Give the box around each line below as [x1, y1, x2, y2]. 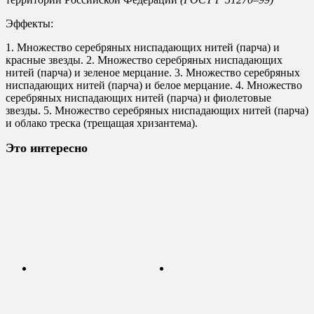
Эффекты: [6, 18, 53, 29]
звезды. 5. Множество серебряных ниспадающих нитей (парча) [6, 104, 308, 116]
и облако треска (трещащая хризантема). [6, 117, 198, 129]
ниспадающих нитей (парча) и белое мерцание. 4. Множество [6, 79, 302, 91]
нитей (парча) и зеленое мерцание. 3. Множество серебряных [6, 67, 300, 78]
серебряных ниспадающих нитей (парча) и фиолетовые [6, 92, 271, 104]
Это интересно [6, 141, 88, 155]
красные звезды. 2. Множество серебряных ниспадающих [6, 54, 282, 66]
